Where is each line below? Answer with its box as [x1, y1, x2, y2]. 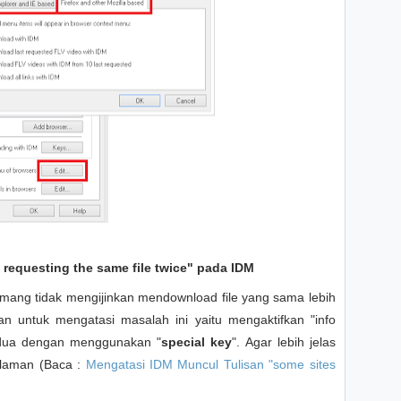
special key [161, 335, 233, 349]
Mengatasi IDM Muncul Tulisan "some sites [85, 357, 336, 371]
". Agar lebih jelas [232, 335, 336, 349]
